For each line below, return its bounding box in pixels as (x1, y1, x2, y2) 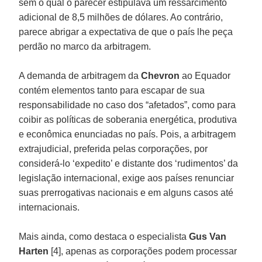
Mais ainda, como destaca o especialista (19, 231, 189, 242)
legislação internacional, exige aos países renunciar (19, 173, 235, 183)
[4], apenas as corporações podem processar (49, 246, 237, 256)
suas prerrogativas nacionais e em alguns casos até (19, 187, 234, 198)
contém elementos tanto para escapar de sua (19, 85, 205, 95)
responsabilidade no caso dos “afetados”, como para (19, 99, 236, 110)
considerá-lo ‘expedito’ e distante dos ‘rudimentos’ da (19, 158, 239, 168)
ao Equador (180, 70, 231, 81)
